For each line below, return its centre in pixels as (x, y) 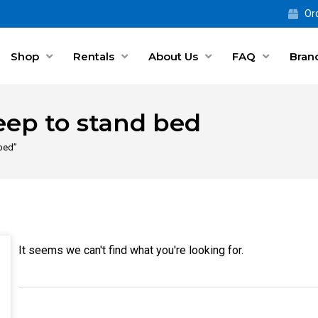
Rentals (94, 56)
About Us (173, 56)
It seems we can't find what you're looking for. (131, 251)
